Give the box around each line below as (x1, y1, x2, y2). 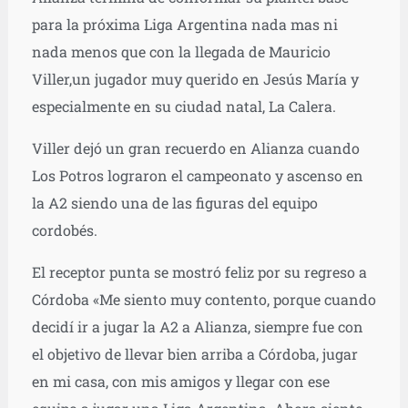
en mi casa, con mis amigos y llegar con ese (31, 372, 330, 392)
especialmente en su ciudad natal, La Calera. (31, 97, 336, 117)
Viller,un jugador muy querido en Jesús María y (31, 69, 359, 89)
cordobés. (31, 220, 97, 240)
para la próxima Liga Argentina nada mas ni (31, 15, 338, 35)
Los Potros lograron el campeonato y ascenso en (31, 166, 363, 186)
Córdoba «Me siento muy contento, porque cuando (31, 290, 376, 310)
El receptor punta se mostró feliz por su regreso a (31, 262, 367, 282)
